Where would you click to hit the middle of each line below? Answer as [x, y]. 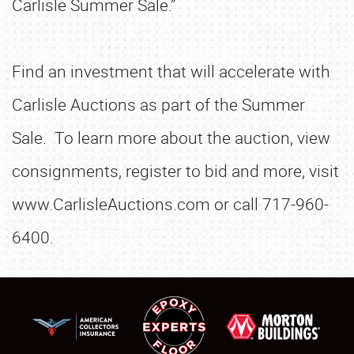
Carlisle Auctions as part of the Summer [158, 104]
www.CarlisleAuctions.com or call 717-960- [170, 204]
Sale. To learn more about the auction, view [171, 137]
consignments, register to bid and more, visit [175, 171]
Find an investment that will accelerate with [171, 71]
